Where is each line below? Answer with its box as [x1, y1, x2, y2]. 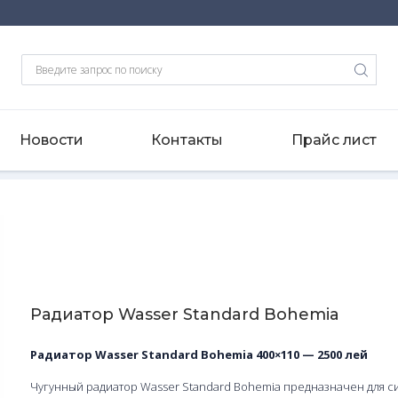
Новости [19, 131, 84, 148]
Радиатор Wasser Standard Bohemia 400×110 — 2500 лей [30, 346, 368, 362]
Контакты [151, 131, 224, 148]
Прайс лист [291, 131, 377, 148]
